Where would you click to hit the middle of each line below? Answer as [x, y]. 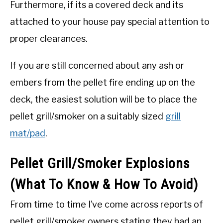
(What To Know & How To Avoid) [104, 185]
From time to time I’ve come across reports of [107, 205]
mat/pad [28, 133]
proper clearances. [49, 38]
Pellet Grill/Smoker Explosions [100, 164]
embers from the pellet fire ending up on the [103, 82]
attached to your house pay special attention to [110, 21]
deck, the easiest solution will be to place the [104, 99]
